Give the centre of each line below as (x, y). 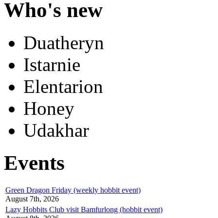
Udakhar (56, 130)
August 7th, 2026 (32, 199)
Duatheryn (64, 43)
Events (34, 163)
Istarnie (52, 65)
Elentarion (63, 87)
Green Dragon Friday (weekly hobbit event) (73, 190)
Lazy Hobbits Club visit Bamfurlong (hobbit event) (84, 210)
